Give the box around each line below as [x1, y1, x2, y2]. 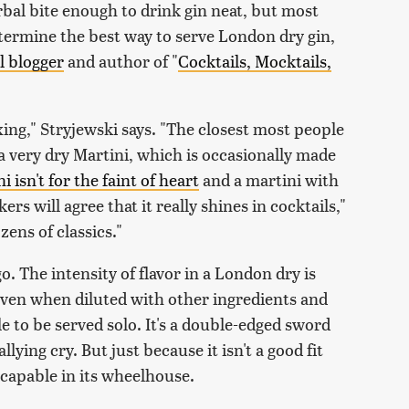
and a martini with [199, 168, 339, 192]
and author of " [64, 49, 178, 73]
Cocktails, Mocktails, [178, 49, 331, 73]
